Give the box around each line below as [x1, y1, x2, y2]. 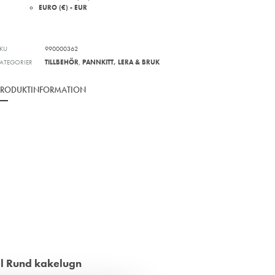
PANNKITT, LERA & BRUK [82, 58, 160, 67]
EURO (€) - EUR [39, 3, 88, 12]
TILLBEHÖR [45, 58, 79, 67]
